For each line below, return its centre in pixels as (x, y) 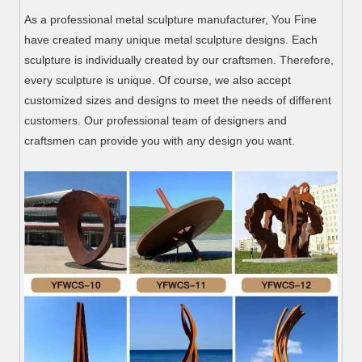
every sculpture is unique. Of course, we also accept (158, 80)
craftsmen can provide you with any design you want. (160, 140)
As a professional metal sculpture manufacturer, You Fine (171, 19)
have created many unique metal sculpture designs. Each (171, 39)
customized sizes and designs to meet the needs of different (178, 100)
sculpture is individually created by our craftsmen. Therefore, (179, 59)
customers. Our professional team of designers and (156, 120)
